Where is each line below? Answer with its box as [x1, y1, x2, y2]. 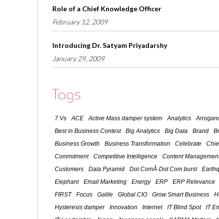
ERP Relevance [173, 178, 215, 186]
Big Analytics [126, 128, 160, 135]
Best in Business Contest [55, 128, 121, 135]
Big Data [165, 128, 188, 135]
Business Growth [55, 140, 100, 148]
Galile [97, 191, 113, 198]
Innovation [109, 204, 137, 211]
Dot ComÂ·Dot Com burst [130, 166, 197, 173]
